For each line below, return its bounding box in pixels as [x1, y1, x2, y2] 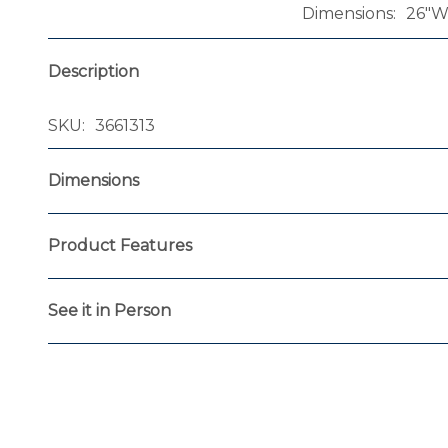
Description [48, 61, 139, 81]
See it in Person [48, 301, 171, 320]
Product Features [48, 235, 192, 255]
